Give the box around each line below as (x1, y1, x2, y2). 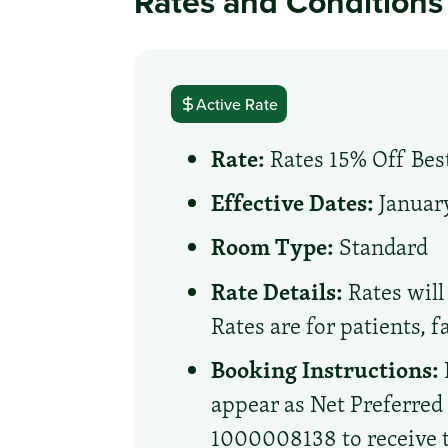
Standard (334, 231, 429, 264)
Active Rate (196, 92, 279, 115)
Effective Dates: (211, 185, 375, 220)
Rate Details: (211, 273, 344, 308)
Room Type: (211, 229, 335, 264)
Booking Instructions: (211, 351, 440, 386)
